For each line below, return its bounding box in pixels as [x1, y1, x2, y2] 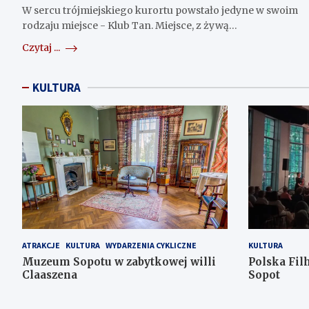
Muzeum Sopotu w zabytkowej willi [22, 255, 216, 268]
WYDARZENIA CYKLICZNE [106, 239, 197, 250]
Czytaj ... [22, 41, 62, 54]
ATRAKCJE [22, 239, 60, 250]
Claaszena [22, 268, 77, 281]
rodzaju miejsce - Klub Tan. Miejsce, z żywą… [22, 19, 237, 32]
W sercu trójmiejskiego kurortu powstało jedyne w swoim [22, 4, 298, 17]
